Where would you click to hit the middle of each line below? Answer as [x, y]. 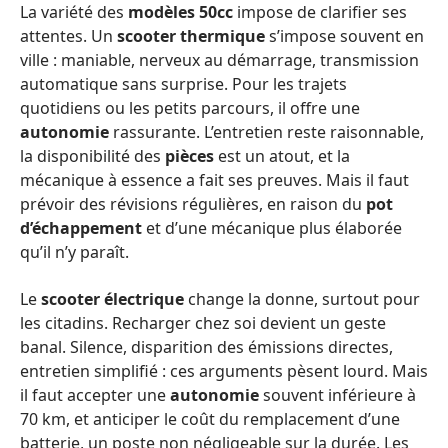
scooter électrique [112, 298]
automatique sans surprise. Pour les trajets [183, 84]
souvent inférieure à [337, 394]
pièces [189, 156]
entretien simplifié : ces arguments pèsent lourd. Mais [224, 370]
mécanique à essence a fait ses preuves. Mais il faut [214, 180]
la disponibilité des [92, 156]
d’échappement [81, 228]
